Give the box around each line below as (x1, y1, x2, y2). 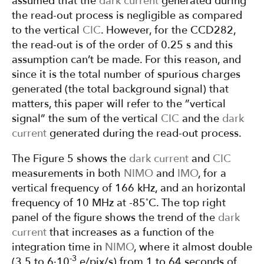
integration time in (12, 240, 105, 255)
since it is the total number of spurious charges (12, 67, 240, 82)
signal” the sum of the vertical (12, 111, 161, 127)
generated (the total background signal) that (12, 82, 229, 97)
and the (179, 111, 222, 127)
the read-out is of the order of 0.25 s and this (12, 38, 233, 53)
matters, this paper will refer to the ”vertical (12, 97, 226, 112)
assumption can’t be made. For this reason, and (12, 52, 241, 68)
